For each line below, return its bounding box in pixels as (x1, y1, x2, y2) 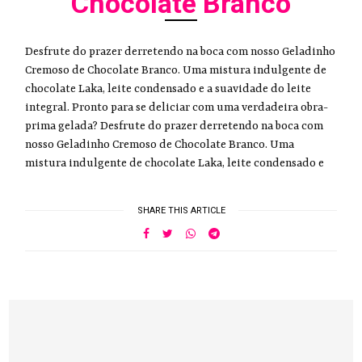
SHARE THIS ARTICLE (137, 205, 225, 217)
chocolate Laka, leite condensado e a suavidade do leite (25, 82, 312, 96)
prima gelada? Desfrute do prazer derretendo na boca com (25, 120, 324, 133)
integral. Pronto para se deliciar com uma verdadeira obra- (25, 101, 329, 115)
